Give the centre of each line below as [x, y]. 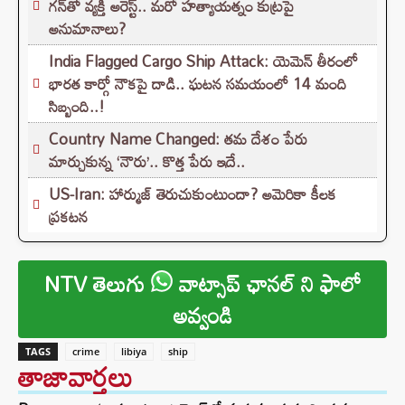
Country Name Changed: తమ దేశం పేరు [178, 139]
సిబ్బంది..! [77, 107]
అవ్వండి [202, 316]
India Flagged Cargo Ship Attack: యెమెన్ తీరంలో [203, 61]
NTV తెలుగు [97, 284]
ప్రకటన [68, 217]
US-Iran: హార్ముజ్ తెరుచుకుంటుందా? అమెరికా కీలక [193, 194]
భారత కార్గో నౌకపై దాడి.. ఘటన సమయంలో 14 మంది [198, 84]
